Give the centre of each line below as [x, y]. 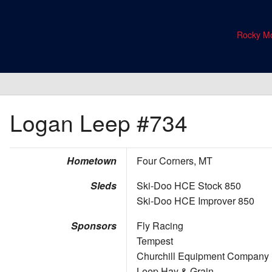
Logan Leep [73, 123]
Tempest [155, 241]
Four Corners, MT [175, 161]
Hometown [92, 161]
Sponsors [94, 226]
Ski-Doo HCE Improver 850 [195, 201]
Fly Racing [160, 226]
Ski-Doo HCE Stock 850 [189, 186]
